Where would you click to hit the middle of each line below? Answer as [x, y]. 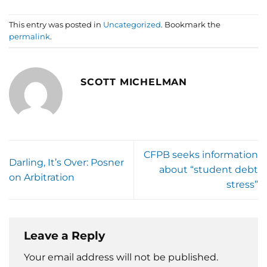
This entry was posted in [56, 24]
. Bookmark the [191, 24]
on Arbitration [42, 177]
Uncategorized [132, 24]
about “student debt [209, 170]
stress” [242, 185]
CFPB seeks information [201, 155]
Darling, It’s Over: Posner [66, 162]
